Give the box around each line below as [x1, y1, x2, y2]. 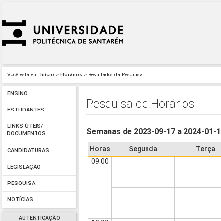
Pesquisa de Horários [86, 96, 195, 110]
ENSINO [7, 90, 28, 97]
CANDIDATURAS [7, 147, 49, 154]
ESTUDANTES [7, 107, 44, 113]
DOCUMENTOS [7, 130, 46, 139]
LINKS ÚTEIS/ [7, 123, 43, 130]
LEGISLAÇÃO [7, 164, 41, 171]
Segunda [128, 145, 157, 153]
